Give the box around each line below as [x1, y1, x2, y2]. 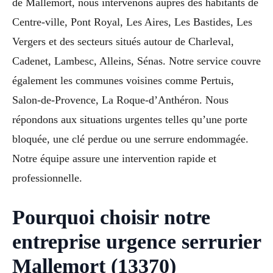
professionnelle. [12, 171, 82, 184]
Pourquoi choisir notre [12, 205, 210, 229]
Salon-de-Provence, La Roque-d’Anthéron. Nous [12, 93, 229, 106]
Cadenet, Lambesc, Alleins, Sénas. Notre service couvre [12, 54, 261, 67]
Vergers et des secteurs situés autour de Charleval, [12, 35, 234, 48]
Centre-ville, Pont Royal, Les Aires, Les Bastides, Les [12, 15, 252, 28]
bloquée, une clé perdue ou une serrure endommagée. [12, 132, 249, 145]
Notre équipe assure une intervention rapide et [12, 152, 216, 165]
